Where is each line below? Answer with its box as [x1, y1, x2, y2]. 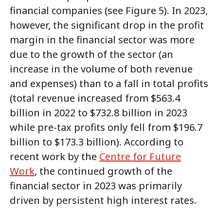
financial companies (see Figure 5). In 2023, [10, 4, 208, 18]
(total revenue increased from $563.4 [10, 91, 180, 105]
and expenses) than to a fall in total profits [10, 77, 208, 91]
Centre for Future [99, 150, 181, 163]
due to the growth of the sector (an [10, 48, 173, 61]
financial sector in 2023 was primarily [10, 179, 182, 193]
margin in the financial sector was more [10, 33, 195, 47]
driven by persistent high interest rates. [10, 194, 197, 207]
